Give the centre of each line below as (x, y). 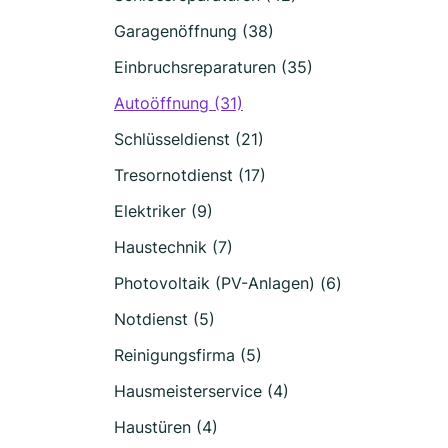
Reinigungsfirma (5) (188, 355)
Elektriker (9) (163, 211)
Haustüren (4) (166, 427)
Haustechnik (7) (173, 247)
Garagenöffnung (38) (194, 31)
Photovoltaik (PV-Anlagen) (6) (228, 283)
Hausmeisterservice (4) (201, 391)
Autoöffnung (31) (178, 103)
